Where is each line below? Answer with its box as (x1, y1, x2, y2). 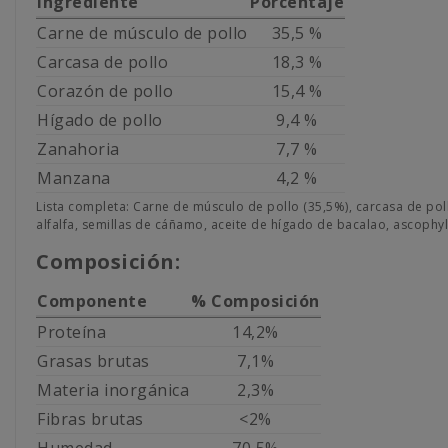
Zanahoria (37, 137, 120, 160)
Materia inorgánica (37, 378, 189, 401)
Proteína (37, 320, 106, 343)
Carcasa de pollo (37, 50, 168, 73)
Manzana (37, 166, 111, 189)
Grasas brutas (37, 349, 150, 372)
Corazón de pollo (37, 79, 173, 102)
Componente (37, 289, 147, 312)
